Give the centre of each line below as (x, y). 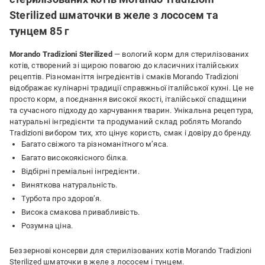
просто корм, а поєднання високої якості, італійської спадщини (128, 99)
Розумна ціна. (47, 226)
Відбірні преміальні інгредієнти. (80, 172)
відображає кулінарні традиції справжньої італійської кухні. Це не (132, 88)
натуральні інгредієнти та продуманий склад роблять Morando (126, 122)
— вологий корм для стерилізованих (180, 54)
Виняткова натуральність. (69, 185)
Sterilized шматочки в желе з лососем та (114, 15)
